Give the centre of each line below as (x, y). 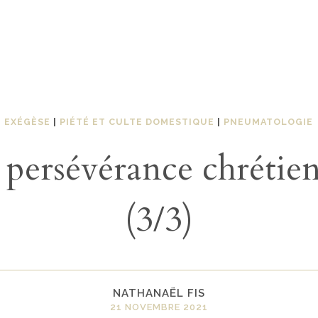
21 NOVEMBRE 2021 (159, 307)
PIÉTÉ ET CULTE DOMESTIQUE (137, 122)
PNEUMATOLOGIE (269, 122)
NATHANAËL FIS (159, 294)
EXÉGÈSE (28, 122)
